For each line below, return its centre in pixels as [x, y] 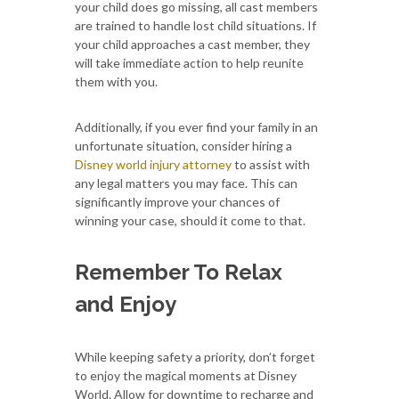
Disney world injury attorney [153, 164]
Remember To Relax [179, 272]
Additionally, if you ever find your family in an [196, 126]
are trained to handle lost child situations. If [195, 25]
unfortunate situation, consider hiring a [183, 145]
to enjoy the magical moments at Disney [186, 375]
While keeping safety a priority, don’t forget [195, 356]
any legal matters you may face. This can [186, 183]
